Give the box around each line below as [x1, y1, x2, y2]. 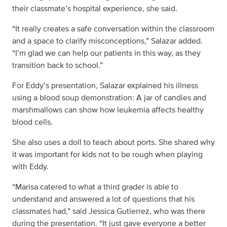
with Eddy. [12, 161, 51, 172]
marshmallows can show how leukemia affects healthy [12, 104, 204, 116]
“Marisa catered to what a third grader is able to [12, 181, 178, 193]
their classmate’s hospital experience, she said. [12, 3, 177, 14]
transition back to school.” [12, 59, 103, 71]
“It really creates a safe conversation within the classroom [12, 23, 214, 34]
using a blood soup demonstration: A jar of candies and [12, 92, 206, 103]
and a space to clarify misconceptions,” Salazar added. [12, 35, 203, 47]
